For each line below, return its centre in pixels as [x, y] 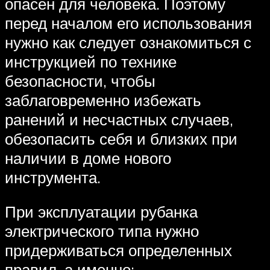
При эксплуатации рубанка [101, 212]
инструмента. [53, 177]
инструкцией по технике [91, 61]
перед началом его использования [128, 23]
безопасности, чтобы [80, 80]
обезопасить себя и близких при [121, 138]
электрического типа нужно [102, 231]
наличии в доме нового [88, 158]
